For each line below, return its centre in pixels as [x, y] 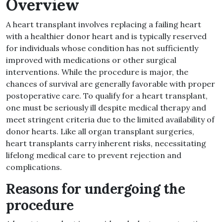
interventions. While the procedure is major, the [97, 72]
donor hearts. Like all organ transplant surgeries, [100, 132]
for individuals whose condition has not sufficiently [102, 48]
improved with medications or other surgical [91, 60]
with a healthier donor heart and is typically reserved [106, 36]
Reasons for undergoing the [95, 189]
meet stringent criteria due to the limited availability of [110, 120]
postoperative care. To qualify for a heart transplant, [107, 96]
